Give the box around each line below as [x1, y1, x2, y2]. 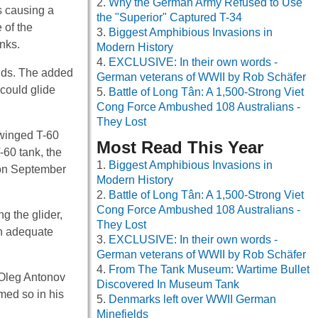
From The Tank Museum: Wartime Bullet [109, 263, 309, 276]
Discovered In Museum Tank [97, 278, 239, 291]
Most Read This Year [97, 138, 263, 158]
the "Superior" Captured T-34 [97, 11, 242, 24]
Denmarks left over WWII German [109, 293, 276, 306]
